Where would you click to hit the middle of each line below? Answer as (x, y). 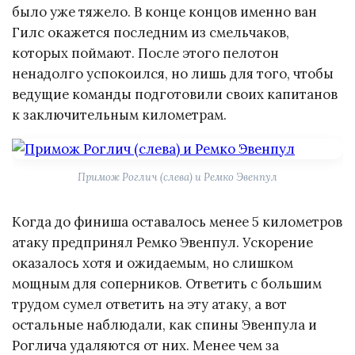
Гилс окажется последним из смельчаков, (151, 33)
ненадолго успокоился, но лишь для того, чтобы (173, 74)
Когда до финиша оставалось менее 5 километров (177, 222)
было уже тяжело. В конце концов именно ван (164, 12)
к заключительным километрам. (119, 115)
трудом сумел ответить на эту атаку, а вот (149, 305)
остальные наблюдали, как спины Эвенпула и (164, 325)
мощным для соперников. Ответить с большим (167, 284)
